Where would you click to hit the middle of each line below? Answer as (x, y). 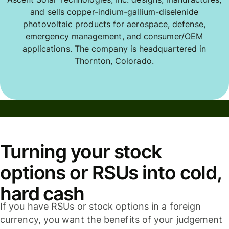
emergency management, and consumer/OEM (114, 36)
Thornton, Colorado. (114, 61)
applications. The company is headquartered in (114, 48)
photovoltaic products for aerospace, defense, (114, 24)
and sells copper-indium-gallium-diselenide (114, 12)
